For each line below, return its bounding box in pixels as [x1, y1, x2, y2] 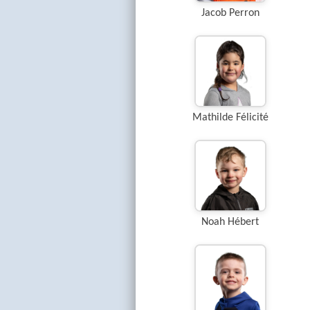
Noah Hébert [201, 217, 259, 228]
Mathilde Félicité [192, 112, 268, 123]
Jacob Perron [201, 8, 259, 19]
